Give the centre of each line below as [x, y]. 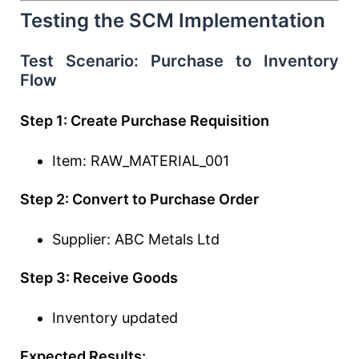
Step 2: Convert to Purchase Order [139, 199]
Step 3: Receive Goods [99, 278]
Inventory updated [115, 318]
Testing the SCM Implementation [173, 20]
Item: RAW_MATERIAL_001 [141, 161]
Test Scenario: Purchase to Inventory [179, 61]
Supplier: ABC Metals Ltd [136, 239]
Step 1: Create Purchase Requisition [145, 121]
